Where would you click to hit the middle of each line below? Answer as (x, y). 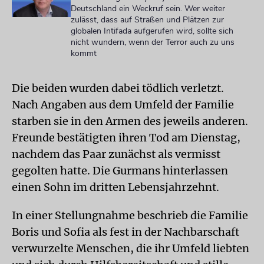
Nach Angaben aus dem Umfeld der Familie (123, 105)
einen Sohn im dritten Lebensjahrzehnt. (115, 187)
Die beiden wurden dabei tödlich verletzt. (118, 88)
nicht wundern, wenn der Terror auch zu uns (153, 42)
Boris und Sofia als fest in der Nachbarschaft (126, 232)
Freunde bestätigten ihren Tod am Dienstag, (126, 138)
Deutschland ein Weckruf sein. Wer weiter (148, 9)
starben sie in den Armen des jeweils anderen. (130, 121)
